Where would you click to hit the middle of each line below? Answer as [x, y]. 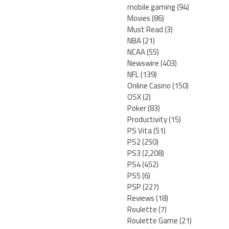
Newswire [143, 63]
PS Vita [140, 131]
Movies [139, 18]
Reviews [141, 198]
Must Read [145, 30]
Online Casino [149, 86]
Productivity [147, 120]
